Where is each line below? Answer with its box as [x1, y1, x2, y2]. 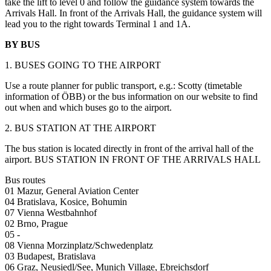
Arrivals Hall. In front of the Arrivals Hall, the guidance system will [5, 8, 262, 19]
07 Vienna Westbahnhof [5, 207, 97, 218]
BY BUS [5, 39, 40, 50]
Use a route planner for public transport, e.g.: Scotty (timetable [5, 80, 242, 91]
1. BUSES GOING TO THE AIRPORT [5, 60, 161, 71]
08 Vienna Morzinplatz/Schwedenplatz [5, 240, 153, 251]
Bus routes [5, 175, 45, 186]
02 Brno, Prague [5, 218, 68, 229]
